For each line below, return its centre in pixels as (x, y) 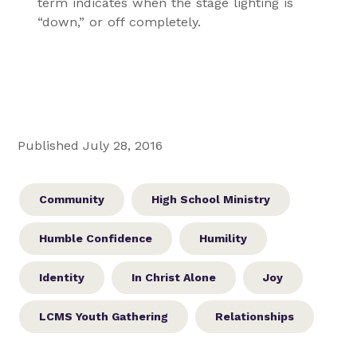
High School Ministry (211, 199)
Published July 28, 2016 (90, 145)
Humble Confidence (96, 238)
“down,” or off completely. (119, 22)
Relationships (255, 316)
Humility (224, 238)
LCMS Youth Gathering (104, 316)
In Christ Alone (174, 277)
